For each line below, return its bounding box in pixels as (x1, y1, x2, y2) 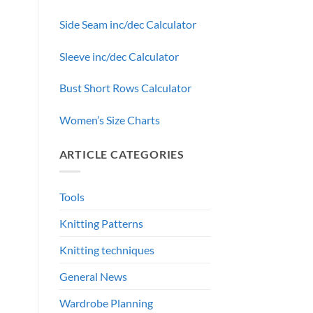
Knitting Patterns (59, 216, 143, 230)
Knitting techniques (59, 242, 154, 256)
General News (59, 269, 127, 283)
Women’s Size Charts (59, 113, 160, 127)
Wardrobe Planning (59, 296, 153, 310)
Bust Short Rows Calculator (59, 81, 191, 95)
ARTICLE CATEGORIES (59, 147, 184, 161)
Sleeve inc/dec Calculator (59, 49, 179, 63)
